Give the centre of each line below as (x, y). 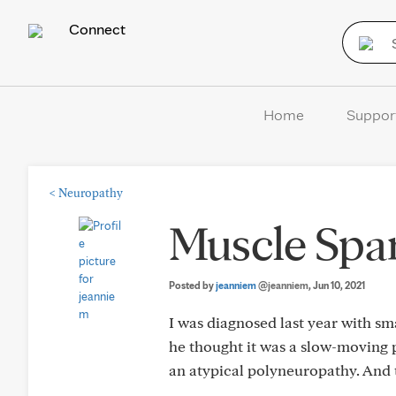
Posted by (192, 285)
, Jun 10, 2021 (337, 285)
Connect (95, 29)
